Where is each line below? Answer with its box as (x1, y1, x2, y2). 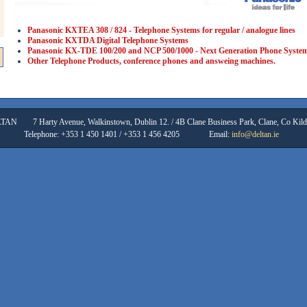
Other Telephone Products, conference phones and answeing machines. (27, 56, 275, 66)
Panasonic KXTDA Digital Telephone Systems (27, 36, 188, 45)
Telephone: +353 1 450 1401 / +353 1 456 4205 (23, 130, 182, 139)
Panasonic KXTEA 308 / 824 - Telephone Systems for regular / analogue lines (27, 25, 295, 35)
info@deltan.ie (231, 130, 279, 139)
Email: (208, 130, 232, 139)
